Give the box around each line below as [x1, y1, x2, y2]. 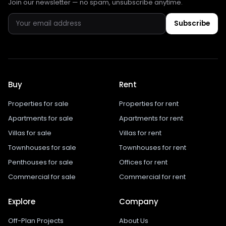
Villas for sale [8, 128, 51, 138]
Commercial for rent [119, 172, 186, 182]
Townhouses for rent [119, 142, 186, 152]
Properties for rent [119, 98, 179, 108]
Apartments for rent [119, 113, 183, 123]
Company [119, 196, 158, 207]
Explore [8, 196, 35, 207]
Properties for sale [8, 98, 69, 108]
